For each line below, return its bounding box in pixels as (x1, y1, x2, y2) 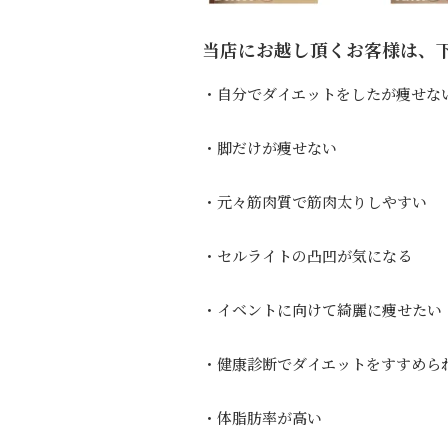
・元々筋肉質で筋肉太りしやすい (202, 190, 427, 212)
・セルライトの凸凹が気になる (202, 244, 412, 266)
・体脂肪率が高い (202, 406, 322, 428)
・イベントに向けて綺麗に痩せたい (202, 298, 442, 320)
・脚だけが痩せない (202, 136, 337, 158)
